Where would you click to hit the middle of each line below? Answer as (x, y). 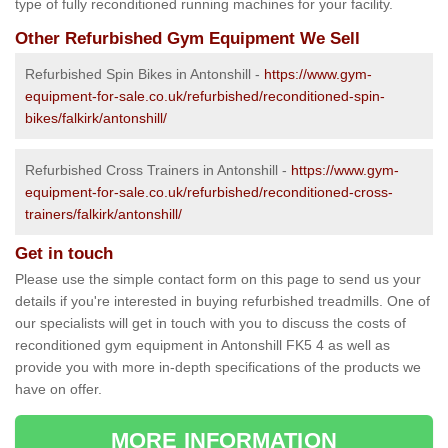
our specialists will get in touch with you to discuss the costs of (210, 323)
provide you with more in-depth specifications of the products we (218, 367)
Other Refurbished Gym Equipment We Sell (187, 39)
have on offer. (58, 389)
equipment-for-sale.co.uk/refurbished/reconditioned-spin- (205, 96)
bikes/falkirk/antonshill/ (96, 118)
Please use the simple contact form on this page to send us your (218, 279)
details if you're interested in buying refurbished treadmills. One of (222, 301)
